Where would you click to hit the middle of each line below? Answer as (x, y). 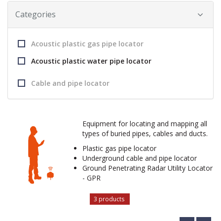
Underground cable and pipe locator (140, 158)
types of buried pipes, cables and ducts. (145, 133)
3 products (110, 199)
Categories (36, 14)
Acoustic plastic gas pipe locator (87, 44)
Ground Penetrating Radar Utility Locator (147, 168)
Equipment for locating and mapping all (145, 124)
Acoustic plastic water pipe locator (91, 61)
